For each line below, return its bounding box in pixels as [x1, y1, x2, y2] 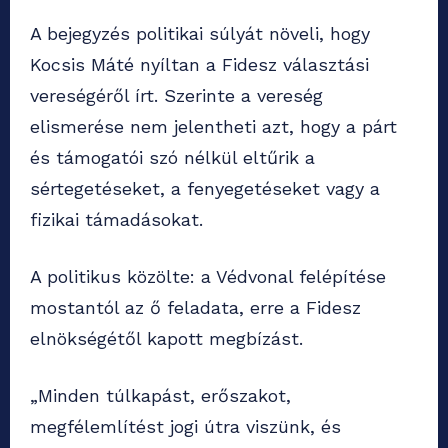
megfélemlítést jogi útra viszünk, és [30, 416, 341, 438]
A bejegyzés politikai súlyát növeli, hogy [30, 23, 370, 45]
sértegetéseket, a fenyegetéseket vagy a [30, 178, 380, 200]
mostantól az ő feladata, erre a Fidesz [30, 297, 361, 319]
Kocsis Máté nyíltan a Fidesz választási [30, 54, 369, 76]
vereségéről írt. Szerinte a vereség [30, 85, 323, 107]
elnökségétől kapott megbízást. [30, 328, 303, 350]
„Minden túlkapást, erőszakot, [30, 385, 291, 407]
